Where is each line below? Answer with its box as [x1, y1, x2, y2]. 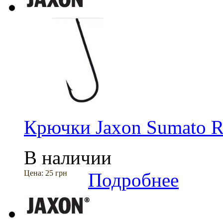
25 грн [45, 169, 67, 178]
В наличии [24, 147, 111, 169]
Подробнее [88, 169, 179, 191]
